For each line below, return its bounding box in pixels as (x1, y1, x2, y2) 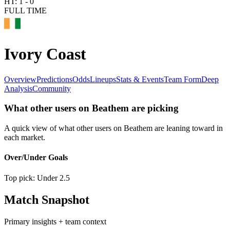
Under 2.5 (37, 173, 70, 182)
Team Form (164, 74, 201, 84)
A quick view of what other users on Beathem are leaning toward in (4, 124, 223, 133)
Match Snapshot (4, 193, 89, 206)
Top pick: (4, 173, 37, 182)
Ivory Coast (4, 45, 86, 64)
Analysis (4, 84, 32, 93)
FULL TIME (4, 6, 47, 15)
